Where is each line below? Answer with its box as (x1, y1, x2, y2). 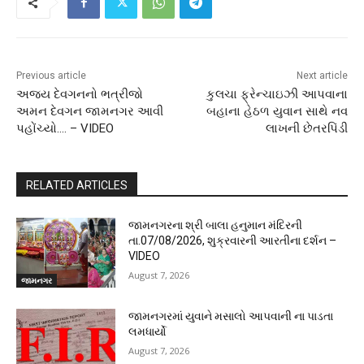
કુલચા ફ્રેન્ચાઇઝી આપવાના (206, 87, 348, 102)
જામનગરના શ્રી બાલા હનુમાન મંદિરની (128, 219, 303, 232)
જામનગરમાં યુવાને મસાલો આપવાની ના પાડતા (128, 310, 334, 323)
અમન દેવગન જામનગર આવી (16, 104, 163, 119)
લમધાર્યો (128, 325, 167, 339)
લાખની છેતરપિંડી (265, 121, 348, 136)
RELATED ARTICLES (26, 179, 128, 193)
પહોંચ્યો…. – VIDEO (16, 121, 114, 136)
